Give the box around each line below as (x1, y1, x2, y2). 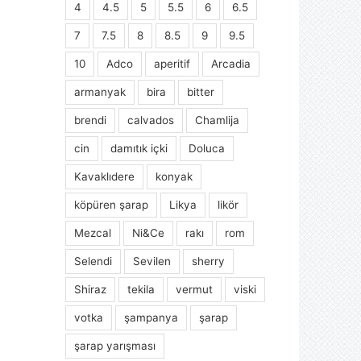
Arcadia (211, 56, 251, 70)
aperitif (154, 56, 191, 70)
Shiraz (74, 282, 107, 296)
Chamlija (195, 113, 240, 127)
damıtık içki (110, 141, 168, 155)
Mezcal (74, 226, 112, 239)
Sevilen (133, 254, 172, 268)
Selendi (74, 254, 113, 268)
